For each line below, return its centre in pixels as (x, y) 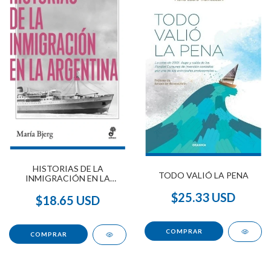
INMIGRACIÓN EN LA (68, 178)
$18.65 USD (68, 201)
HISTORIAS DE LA (68, 169)
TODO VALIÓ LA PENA (203, 175)
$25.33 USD (203, 197)
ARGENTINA (68, 188)
